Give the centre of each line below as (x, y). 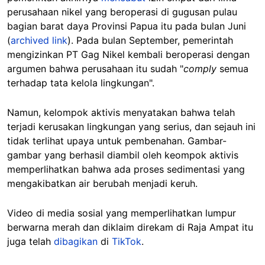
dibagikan (76, 241)
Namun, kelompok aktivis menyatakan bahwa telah (121, 112)
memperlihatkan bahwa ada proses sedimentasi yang (126, 169)
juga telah (30, 241)
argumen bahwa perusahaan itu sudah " (95, 68)
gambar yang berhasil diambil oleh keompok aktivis (123, 155)
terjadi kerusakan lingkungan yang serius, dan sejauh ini (131, 126)
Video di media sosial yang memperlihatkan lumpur (122, 213)
